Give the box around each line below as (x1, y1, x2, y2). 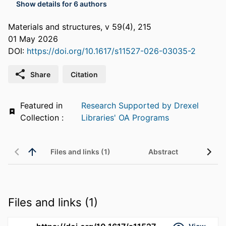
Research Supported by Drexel (81, 100, 199, 111)
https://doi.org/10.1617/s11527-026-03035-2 (27, 46, 196, 56)
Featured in (20, 100, 63, 111)
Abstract (148, 147, 178, 156)
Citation (71, 70, 98, 79)
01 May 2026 (8, 34, 58, 44)
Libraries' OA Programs (81, 112, 169, 123)
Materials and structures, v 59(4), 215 (8, 22, 151, 32)
